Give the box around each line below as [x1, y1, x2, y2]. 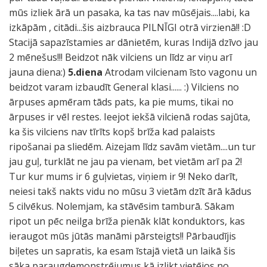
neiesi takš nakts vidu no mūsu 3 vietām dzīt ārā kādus [9, 185, 252, 198]
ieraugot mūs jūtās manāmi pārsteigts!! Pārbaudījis [9, 229, 236, 243]
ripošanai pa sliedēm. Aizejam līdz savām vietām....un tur [9, 140, 256, 153]
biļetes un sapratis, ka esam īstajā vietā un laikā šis [9, 244, 235, 257]
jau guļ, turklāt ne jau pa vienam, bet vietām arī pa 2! [9, 155, 242, 168]
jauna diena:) [9, 66, 68, 79]
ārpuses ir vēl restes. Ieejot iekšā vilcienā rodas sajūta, [9, 110, 250, 123]
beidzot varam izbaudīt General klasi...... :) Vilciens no [9, 80, 239, 94]
